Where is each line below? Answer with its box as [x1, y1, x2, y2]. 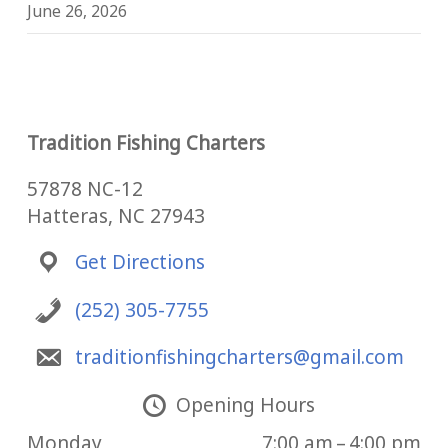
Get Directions [74, 249, 205, 275]
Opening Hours [175, 391, 315, 418]
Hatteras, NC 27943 [26, 203, 205, 229]
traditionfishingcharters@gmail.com [74, 344, 404, 370]
